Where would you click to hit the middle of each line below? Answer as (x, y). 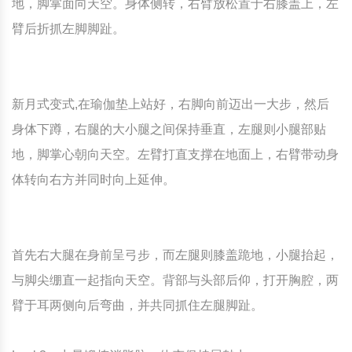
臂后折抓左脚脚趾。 (68, 29)
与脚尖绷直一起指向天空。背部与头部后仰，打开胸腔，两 (175, 280)
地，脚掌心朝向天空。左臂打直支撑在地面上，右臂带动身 (175, 154)
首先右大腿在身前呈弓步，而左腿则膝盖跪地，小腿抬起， (175, 255)
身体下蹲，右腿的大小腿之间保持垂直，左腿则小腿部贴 (169, 129)
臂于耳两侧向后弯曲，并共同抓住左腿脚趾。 (137, 305)
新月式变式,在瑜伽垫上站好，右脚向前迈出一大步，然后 (170, 104)
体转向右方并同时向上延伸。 (93, 180)
